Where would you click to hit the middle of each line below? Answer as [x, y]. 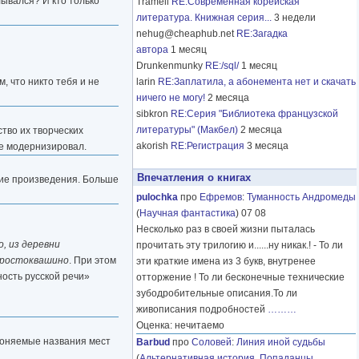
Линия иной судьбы [281, 343]
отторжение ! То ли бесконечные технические [240, 278]
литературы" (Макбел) [187, 130]
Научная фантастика [188, 214]
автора [152, 50]
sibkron [153, 114]
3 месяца [268, 146]
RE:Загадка [262, 34]
